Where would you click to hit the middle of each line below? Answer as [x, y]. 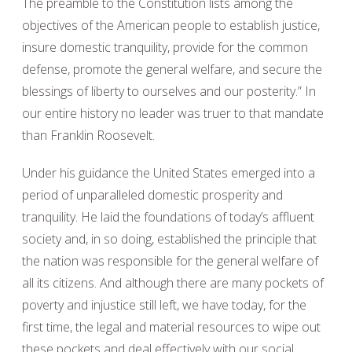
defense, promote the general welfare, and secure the [172, 69]
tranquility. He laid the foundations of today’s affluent [168, 217]
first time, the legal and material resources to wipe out [171, 327]
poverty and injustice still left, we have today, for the [164, 305]
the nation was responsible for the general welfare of [170, 261]
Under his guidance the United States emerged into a [169, 173]
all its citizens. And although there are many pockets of [173, 283]
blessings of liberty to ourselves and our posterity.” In [169, 91]
